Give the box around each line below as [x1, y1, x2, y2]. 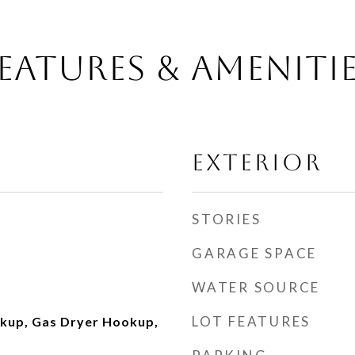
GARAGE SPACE [192, 245, 317, 261]
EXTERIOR [192, 149, 323, 176]
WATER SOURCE [192, 279, 320, 296]
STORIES [192, 211, 261, 227]
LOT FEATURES [192, 313, 311, 330]
